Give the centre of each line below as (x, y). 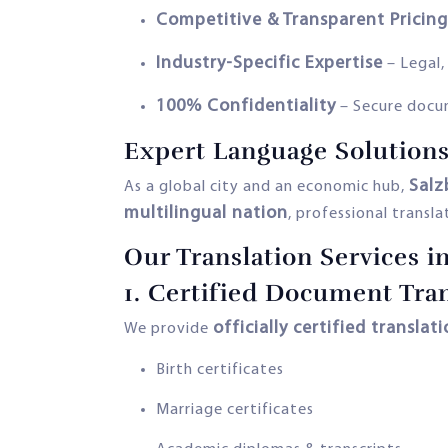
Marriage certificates (235, 409)
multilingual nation (206, 213)
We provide (168, 328)
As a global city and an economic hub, (266, 186)
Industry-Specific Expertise (269, 63)
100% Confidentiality (246, 106)
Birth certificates (220, 369)
